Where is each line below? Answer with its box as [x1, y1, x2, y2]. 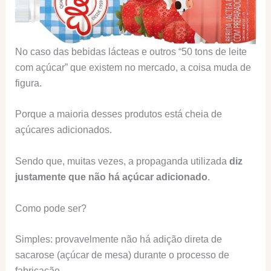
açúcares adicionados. [15, 125, 112, 135]
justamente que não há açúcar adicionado [15, 172, 207, 183]
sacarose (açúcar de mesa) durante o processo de [15, 250, 229, 261]
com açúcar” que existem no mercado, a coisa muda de [15, 62, 251, 73]
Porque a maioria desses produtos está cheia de [15, 109, 222, 120]
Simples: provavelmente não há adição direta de [15, 234, 222, 245]
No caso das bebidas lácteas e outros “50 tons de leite [15, 46, 247, 57]
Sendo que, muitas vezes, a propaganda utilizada [15, 156, 229, 167]
